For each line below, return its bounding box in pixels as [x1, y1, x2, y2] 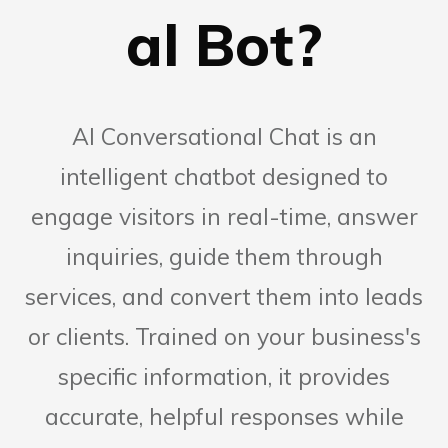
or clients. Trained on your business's [27, 322, 421, 352]
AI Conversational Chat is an [71, 122, 377, 152]
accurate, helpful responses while [44, 402, 404, 432]
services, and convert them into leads [25, 282, 423, 312]
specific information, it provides [58, 362, 390, 392]
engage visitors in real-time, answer [30, 202, 418, 232]
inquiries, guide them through [65, 242, 383, 272]
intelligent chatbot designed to [60, 162, 388, 192]
